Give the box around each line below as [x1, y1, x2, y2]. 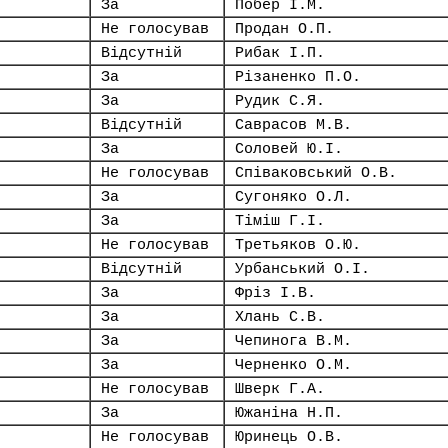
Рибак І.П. [235, 45, 325, 61]
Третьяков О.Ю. [235, 237, 361, 253]
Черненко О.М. [235, 357, 352, 373]
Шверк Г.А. [235, 381, 325, 397]
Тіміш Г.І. [235, 213, 325, 229]
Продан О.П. [235, 21, 334, 37]
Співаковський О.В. [235, 165, 397, 181]
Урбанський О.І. [235, 261, 370, 277]
